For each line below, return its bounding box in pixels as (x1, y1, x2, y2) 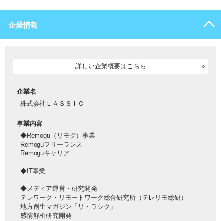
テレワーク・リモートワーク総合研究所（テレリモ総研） (20, 194, 187, 201)
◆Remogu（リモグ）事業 (20, 132, 95, 139)
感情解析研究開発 (20, 212, 72, 219)
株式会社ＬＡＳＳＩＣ (20, 100, 84, 107)
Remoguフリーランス (20, 141, 82, 148)
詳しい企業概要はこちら (75, 62, 146, 70)
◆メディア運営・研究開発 (20, 185, 97, 192)
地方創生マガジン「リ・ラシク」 (20, 203, 116, 210)
